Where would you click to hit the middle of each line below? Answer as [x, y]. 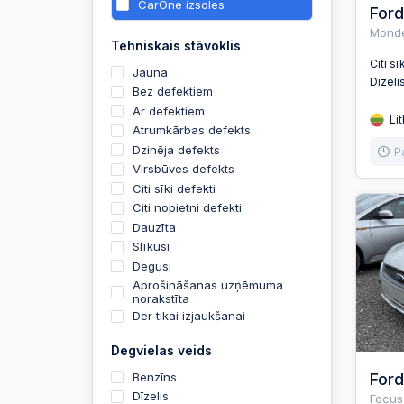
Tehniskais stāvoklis [176, 45]
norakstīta [161, 298]
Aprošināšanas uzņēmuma [208, 285]
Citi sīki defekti [174, 188]
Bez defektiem [173, 91]
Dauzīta [154, 227]
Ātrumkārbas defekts [192, 130]
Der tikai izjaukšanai [189, 316]
